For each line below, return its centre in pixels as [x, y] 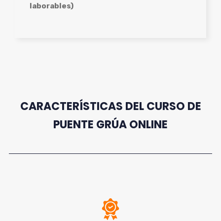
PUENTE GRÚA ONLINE [110, 125]
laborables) [52, 6]
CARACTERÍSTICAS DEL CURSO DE [110, 106]
